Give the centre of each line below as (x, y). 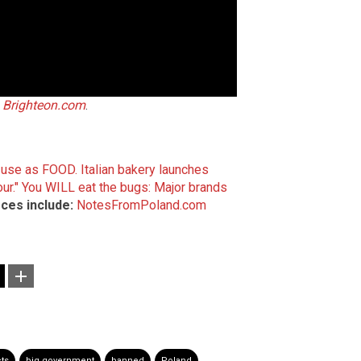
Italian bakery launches (145, 170)
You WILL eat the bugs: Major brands (124, 188)
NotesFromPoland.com (141, 205)
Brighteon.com (44, 106)
